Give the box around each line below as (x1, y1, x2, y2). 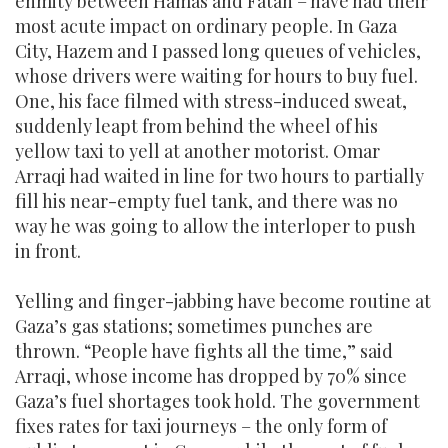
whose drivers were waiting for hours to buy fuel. (15, 64, 418, 88)
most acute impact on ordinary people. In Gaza (15, 14, 397, 38)
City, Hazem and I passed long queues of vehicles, (15, 39, 421, 63)
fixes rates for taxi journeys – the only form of (15, 414, 387, 438)
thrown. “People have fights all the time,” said (15, 339, 393, 363)
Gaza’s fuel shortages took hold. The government (15, 389, 420, 413)
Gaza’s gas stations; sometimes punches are (15, 314, 373, 338)
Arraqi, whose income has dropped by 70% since (15, 364, 407, 388)
